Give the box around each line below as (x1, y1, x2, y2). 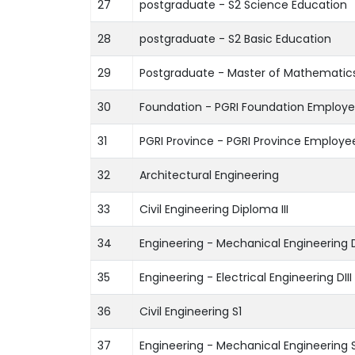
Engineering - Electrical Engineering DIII (139, 269, 352, 285)
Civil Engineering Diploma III (139, 200, 288, 217)
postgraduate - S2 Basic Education (139, 30, 331, 47)
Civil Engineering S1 (139, 303, 242, 319)
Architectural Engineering (139, 166, 279, 183)
